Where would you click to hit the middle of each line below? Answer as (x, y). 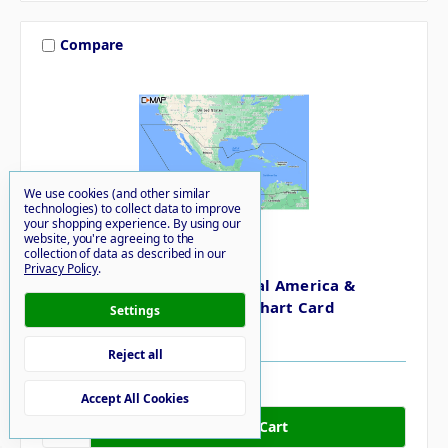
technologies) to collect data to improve (132, 208)
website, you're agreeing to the (109, 238)
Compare (91, 45)
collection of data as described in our (125, 253)
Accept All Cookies (135, 398)
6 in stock (78, 383)
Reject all (135, 354)
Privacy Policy (61, 268)
